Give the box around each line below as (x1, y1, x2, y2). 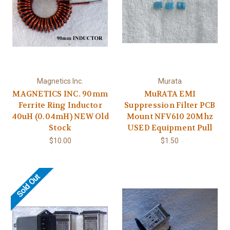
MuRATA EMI (144, 89, 196, 100)
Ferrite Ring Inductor (18, 100, 102, 111)
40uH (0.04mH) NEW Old (11, 111, 109, 122)
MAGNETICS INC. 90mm (12, 89, 108, 100)
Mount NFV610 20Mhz (126, 111, 213, 122)
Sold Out (14, 172, 42, 200)
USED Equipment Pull (127, 123, 213, 133)
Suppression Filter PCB (124, 100, 216, 111)
